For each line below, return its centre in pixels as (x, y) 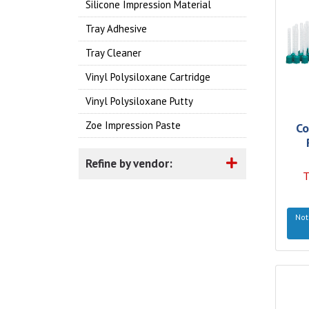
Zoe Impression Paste (133, 125)
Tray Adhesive (116, 29)
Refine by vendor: (129, 163)
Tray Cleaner (113, 53)
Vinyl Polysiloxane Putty (139, 101)
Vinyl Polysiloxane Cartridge (148, 77)
